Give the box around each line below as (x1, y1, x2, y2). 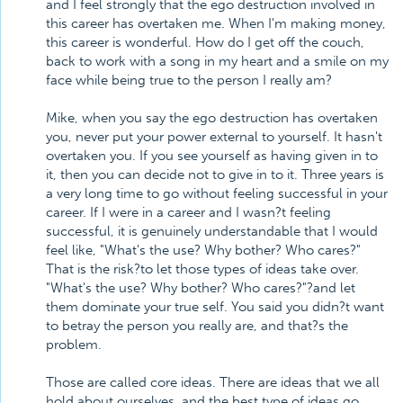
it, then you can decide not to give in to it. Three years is (46, 166, 384, 183)
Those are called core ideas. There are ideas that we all (46, 374, 380, 390)
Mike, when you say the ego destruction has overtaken (46, 110, 378, 126)
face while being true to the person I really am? (46, 72, 332, 88)
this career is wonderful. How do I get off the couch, (46, 34, 364, 50)
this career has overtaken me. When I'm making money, (46, 15, 386, 31)
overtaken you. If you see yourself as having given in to (46, 148, 378, 164)
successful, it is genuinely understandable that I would (46, 223, 378, 239)
